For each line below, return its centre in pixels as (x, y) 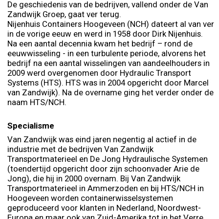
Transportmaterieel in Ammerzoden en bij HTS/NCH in (106, 188)
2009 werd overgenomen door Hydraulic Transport (99, 73)
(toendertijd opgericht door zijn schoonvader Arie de (103, 168)
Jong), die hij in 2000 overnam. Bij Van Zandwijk (94, 178)
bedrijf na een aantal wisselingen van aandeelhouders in (109, 63)
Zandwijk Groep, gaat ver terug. (65, 14)
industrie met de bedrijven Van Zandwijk (80, 149)
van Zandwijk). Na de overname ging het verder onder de (110, 92)
